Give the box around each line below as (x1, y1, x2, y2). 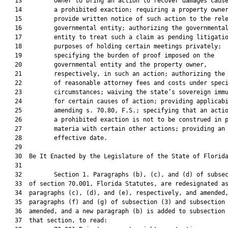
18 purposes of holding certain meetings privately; (4, 43, 221, 50)
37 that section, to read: (4, 217, 107, 224)
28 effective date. (4, 134, 107, 141)
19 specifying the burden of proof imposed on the (4, 52, 214, 59)
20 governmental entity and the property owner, (4, 61, 207, 68)
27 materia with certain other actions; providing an (4, 125, 225, 132)
